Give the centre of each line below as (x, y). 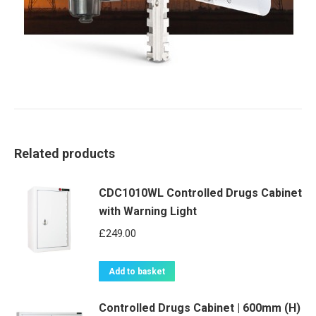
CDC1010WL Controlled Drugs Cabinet (200, 193)
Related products (65, 154)
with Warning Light (148, 212)
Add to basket (137, 272)
